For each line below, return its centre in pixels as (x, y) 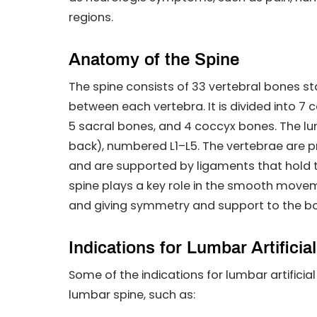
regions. (91, 17)
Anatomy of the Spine (154, 59)
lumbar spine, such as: (132, 295)
